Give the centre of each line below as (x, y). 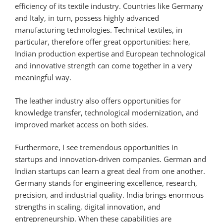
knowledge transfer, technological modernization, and (107, 112)
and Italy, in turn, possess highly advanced (87, 18)
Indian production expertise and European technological (110, 54)
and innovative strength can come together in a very (104, 66)
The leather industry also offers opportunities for (98, 100)
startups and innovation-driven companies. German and (111, 159)
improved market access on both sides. (82, 124)
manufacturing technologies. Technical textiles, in (99, 30)
